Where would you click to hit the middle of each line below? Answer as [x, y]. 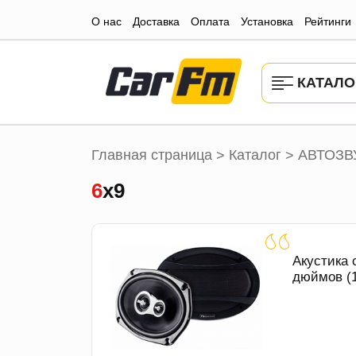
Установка [267, 21]
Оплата [210, 21]
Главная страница [152, 155]
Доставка [156, 21]
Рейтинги [328, 21]
